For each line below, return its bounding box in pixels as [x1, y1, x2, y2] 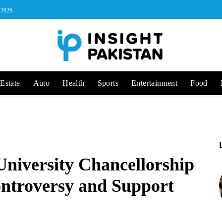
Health [62, 79, 85, 87]
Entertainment [131, 79, 178, 87]
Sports [97, 79, 119, 87]
